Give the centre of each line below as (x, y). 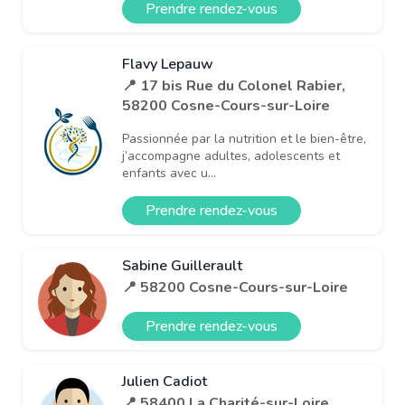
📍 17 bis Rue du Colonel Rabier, (234, 85)
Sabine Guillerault (182, 265)
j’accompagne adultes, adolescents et (231, 155)
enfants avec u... (169, 173)
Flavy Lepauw (168, 64)
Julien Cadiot (165, 381)
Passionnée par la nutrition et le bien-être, (244, 138)
